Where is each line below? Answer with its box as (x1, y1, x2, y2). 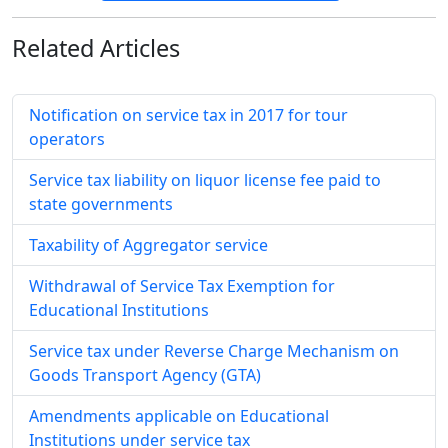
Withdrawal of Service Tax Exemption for (29, 275, 335, 297)
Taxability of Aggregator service (29, 234, 268, 256)
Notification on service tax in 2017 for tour (29, 104, 348, 126)
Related (12, 32, 94, 64)
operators (29, 128, 105, 150)
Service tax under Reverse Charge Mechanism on (29, 340, 399, 362)
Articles (94, 32, 180, 64)
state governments (29, 193, 173, 215)
